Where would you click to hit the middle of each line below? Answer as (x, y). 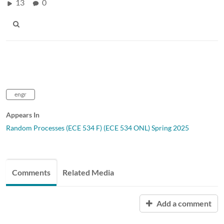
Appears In (23, 114)
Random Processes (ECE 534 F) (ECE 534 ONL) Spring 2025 (97, 127)
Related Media (88, 172)
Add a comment (183, 203)
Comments (31, 172)
